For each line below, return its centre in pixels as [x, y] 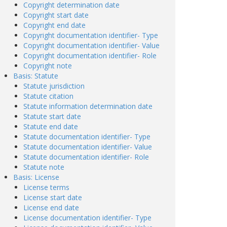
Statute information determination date [88, 106]
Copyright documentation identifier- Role [90, 55]
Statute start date [52, 116]
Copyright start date [56, 15]
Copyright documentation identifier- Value [91, 45]
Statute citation [48, 96]
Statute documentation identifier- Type [87, 137]
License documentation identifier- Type [87, 218]
